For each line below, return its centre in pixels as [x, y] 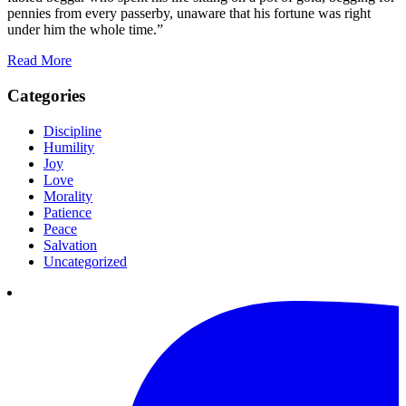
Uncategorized [85, 261]
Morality [68, 196]
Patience [68, 212]
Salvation [70, 245]
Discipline [72, 130]
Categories [46, 96]
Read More [39, 61]
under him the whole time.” [85, 30]
